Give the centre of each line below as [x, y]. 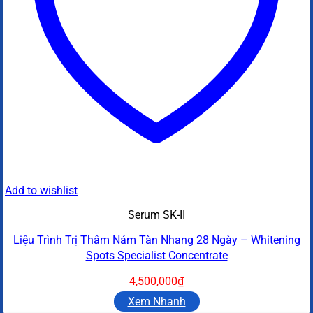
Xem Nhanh [156, 302]
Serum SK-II [156, 215]
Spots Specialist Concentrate [156, 256]
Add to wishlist [41, 191]
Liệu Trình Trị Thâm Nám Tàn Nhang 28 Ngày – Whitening [156, 240]
